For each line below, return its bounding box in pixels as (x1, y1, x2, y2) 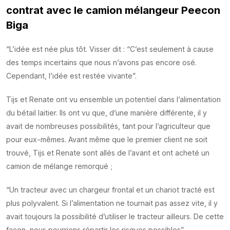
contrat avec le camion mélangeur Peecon (6, 4, 220, 17)
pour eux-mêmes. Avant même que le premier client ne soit (6, 135, 207, 144)
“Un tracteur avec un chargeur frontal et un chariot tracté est (6, 185, 215, 195)
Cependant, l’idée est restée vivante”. (6, 71, 137, 81)
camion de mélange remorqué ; (6, 162, 112, 171)
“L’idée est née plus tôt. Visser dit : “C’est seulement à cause (6, 45, 214, 54)
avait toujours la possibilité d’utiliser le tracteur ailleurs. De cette (6, 212, 224, 221)
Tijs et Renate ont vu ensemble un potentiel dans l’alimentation (6, 95, 221, 104)
